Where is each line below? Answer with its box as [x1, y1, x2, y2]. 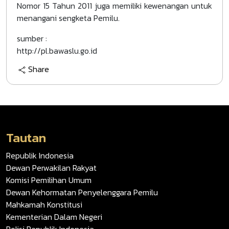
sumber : [17, 32, 47, 44]
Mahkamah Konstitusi [6, 198, 82, 211]
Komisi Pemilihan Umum [6, 174, 91, 187]
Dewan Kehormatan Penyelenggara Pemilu [6, 186, 158, 199]
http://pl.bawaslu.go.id [17, 44, 97, 57]
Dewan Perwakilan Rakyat [6, 162, 97, 174]
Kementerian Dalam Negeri [6, 211, 102, 223]
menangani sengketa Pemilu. [17, 12, 120, 24]
